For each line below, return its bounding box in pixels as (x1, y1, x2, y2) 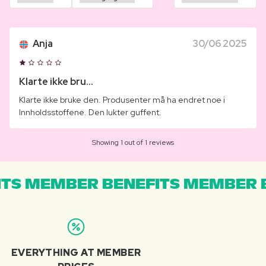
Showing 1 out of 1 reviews (92, 137, 174, 147)
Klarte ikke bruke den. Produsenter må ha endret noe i (19, 94, 225, 105)
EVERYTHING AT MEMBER (11, 246, 141, 259)
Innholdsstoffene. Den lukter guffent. (19, 106, 161, 118)
